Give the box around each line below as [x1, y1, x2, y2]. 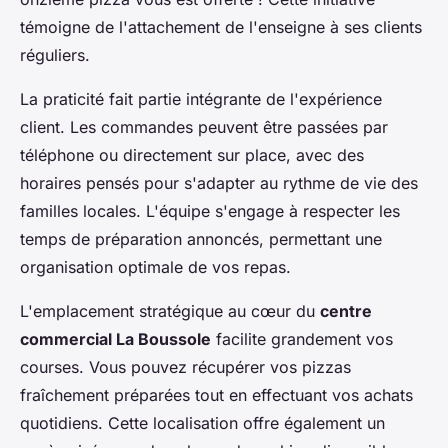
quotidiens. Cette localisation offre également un [20, 412, 385, 433]
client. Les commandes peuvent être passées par [20, 116, 388, 137]
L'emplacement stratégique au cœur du [20, 300, 320, 321]
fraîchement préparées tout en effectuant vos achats [20, 384, 413, 405]
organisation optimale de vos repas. [20, 256, 291, 277]
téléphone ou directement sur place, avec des [20, 144, 364, 165]
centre [320, 300, 372, 321]
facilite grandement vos [211, 328, 393, 349]
